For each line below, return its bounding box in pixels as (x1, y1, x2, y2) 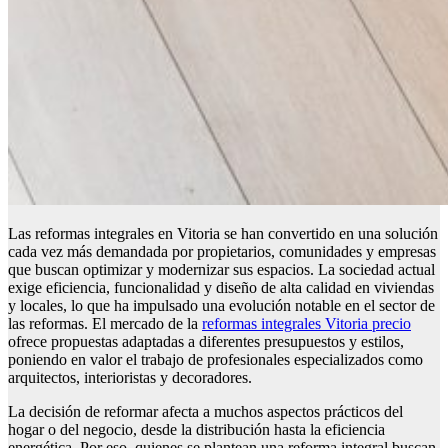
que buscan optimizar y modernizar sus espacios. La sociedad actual (8, 261, 435, 279)
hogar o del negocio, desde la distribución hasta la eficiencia (8, 421, 385, 439)
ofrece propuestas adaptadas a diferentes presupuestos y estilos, (8, 333, 404, 351)
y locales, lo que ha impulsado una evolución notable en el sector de (8, 297, 435, 315)
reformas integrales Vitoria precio (202, 315, 411, 333)
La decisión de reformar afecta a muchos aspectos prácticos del (8, 403, 403, 421)
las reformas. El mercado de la (8, 315, 202, 333)
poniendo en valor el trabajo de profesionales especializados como (8, 351, 423, 369)
